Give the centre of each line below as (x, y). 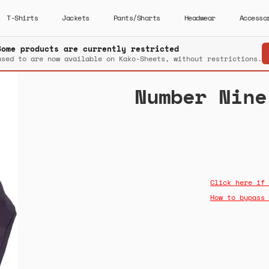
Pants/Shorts (137, 18)
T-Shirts (22, 18)
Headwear (200, 18)
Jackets (76, 18)
